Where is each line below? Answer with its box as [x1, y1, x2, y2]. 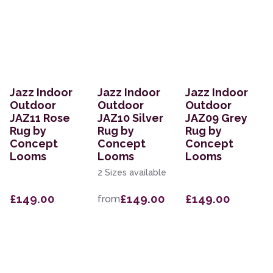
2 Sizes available [97, 168, 166, 178]
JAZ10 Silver [97, 112, 163, 125]
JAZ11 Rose [10, 112, 70, 125]
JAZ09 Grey [185, 112, 247, 125]
